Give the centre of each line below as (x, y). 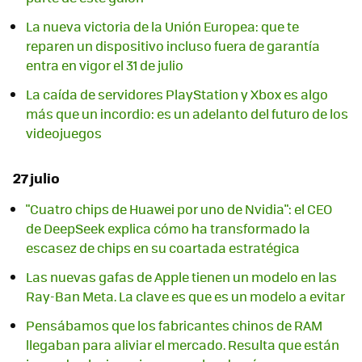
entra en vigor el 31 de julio (105, 65)
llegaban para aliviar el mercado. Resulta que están (183, 345)
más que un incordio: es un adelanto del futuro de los (187, 113)
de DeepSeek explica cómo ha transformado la (168, 229)
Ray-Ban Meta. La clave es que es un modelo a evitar (185, 297)
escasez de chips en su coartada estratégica (163, 248)
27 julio (36, 177)
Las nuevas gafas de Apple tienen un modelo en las (181, 277)
